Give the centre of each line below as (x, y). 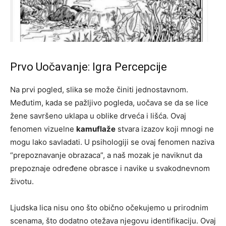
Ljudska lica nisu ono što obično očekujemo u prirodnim (109, 208)
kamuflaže (96, 129)
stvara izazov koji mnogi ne (165, 129)
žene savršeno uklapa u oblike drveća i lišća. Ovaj (98, 116)
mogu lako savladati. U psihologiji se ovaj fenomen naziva (112, 142)
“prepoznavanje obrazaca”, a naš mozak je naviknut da (106, 155)
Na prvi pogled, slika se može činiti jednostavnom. (99, 90)
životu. (22, 182)
